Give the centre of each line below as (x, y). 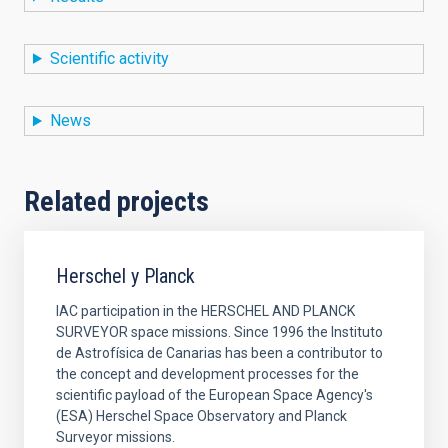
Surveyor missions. (115, 437)
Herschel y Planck (125, 276)
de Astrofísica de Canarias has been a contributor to (219, 353)
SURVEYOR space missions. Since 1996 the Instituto (219, 332)
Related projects (116, 202)
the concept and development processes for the (207, 374)
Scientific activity (109, 58)
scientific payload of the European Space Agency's (214, 395)
